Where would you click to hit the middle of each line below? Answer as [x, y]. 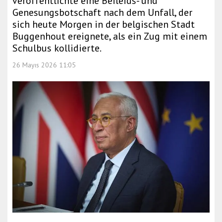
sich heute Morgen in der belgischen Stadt [104, 24]
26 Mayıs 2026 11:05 [44, 65]
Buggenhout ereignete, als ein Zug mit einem [110, 36]
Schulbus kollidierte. [57, 48]
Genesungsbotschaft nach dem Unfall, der [102, 12]
